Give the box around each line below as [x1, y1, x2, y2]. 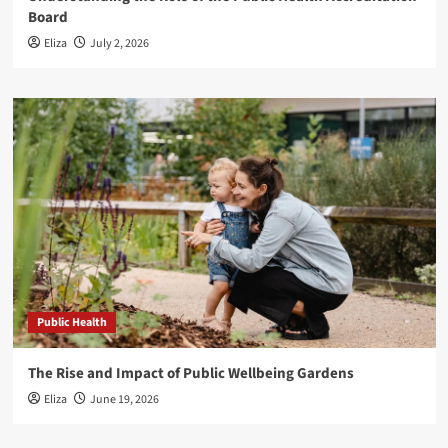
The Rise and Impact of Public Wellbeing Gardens [27, 363, 354, 384]
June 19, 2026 [89, 391, 159, 408]
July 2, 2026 [89, 35, 149, 52]
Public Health [36, 314, 107, 331]
